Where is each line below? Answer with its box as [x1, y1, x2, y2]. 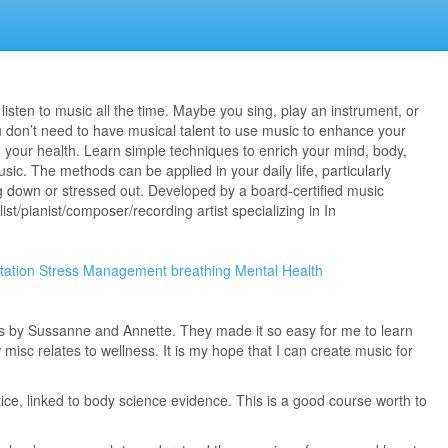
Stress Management [38, 260, 167, 280]
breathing [170, 260, 231, 280]
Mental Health [234, 260, 323, 280]
